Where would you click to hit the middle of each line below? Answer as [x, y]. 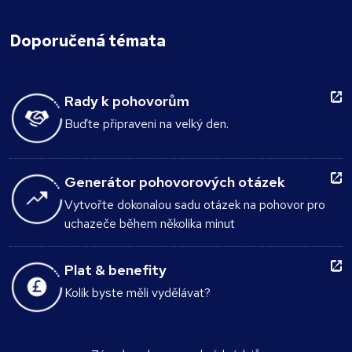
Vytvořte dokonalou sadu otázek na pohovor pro [195, 205]
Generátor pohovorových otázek [175, 182]
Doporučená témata [88, 41]
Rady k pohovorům [127, 101]
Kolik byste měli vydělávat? [137, 293]
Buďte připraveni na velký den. [147, 124]
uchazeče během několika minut [150, 224]
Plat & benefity [115, 270]
